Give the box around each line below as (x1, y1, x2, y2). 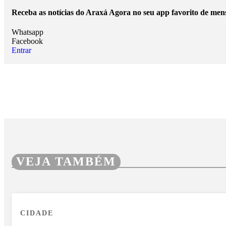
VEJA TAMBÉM (16, 154, 116, 168)
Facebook (12, 36, 43, 45)
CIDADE (20, 209, 53, 217)
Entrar (12, 45, 31, 54)
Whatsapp (12, 27, 43, 36)
